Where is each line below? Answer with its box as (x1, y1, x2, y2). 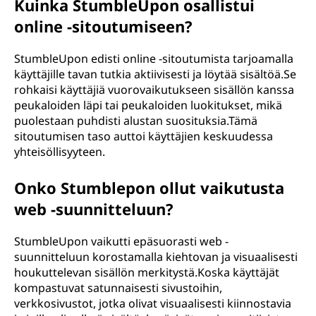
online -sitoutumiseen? (14, 16, 193, 37)
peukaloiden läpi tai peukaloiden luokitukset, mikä (14, 97, 282, 113)
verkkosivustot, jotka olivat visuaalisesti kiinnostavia (14, 296, 291, 311)
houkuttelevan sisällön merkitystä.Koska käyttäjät (14, 265, 279, 280)
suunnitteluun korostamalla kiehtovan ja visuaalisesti (14, 249, 298, 265)
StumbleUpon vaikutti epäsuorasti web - (14, 233, 229, 249)
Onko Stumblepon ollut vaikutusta (14, 177, 284, 198)
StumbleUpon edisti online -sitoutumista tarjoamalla (14, 51, 293, 66)
